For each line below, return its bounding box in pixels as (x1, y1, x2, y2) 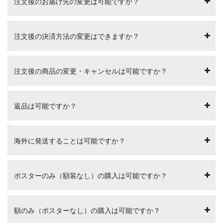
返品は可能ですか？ (14, 101, 77, 110)
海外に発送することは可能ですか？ (14, 136, 125, 145)
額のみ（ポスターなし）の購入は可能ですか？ (14, 206, 160, 215)
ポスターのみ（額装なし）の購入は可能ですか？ (14, 171, 167, 180)
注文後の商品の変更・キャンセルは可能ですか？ (14, 66, 167, 75)
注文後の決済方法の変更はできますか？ (14, 31, 139, 40)
